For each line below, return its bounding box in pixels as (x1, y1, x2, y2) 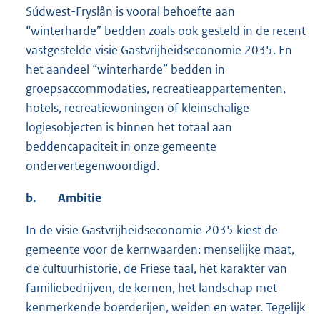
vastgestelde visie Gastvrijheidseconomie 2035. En (26, 42, 292, 59)
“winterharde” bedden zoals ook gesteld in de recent (26, 23, 306, 39)
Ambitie (58, 190, 101, 206)
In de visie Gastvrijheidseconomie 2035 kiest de (26, 222, 278, 239)
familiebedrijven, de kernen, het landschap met (26, 280, 277, 296)
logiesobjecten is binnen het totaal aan (26, 119, 232, 136)
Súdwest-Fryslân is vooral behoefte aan (26, 4, 235, 20)
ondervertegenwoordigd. (26, 158, 159, 174)
